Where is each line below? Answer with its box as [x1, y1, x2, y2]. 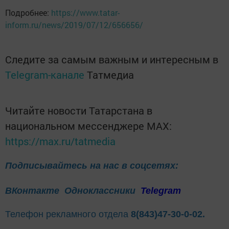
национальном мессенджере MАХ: [5, 119, 172, 132]
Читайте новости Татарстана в [5, 103, 152, 117]
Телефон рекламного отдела [5, 209, 131, 220]
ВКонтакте [5, 186, 59, 196]
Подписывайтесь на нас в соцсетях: [5, 160, 178, 171]
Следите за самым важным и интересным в [5, 52, 218, 66]
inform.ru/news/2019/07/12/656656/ [5, 19, 143, 30]
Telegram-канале [5, 67, 84, 81]
